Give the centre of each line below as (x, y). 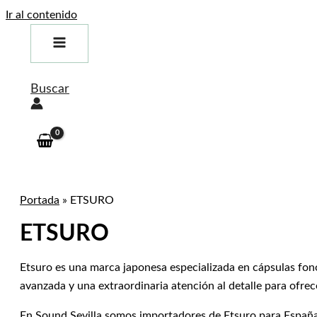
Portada (40, 200)
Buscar (50, 89)
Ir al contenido (41, 15)
